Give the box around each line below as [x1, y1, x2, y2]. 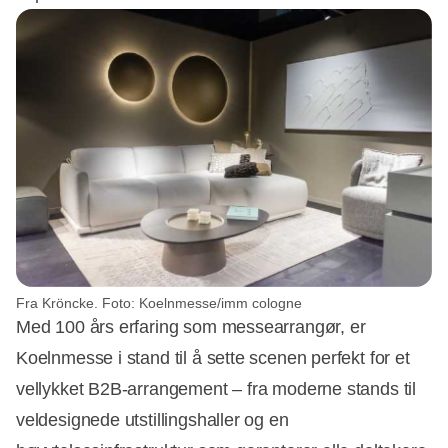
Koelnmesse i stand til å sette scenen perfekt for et [16, 347, 410, 368]
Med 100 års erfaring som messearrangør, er [16, 316, 366, 337]
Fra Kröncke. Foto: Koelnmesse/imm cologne [16, 294, 302, 311]
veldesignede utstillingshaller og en [16, 409, 289, 430]
